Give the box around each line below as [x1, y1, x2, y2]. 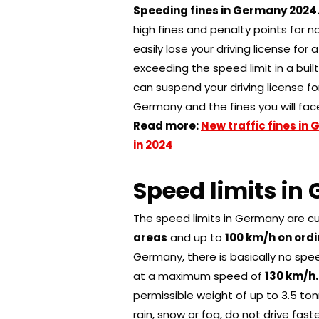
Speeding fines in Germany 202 [133, 2, 309, 18]
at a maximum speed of [133, 268, 265, 283]
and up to [167, 229, 225, 245]
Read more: [133, 117, 201, 133]
